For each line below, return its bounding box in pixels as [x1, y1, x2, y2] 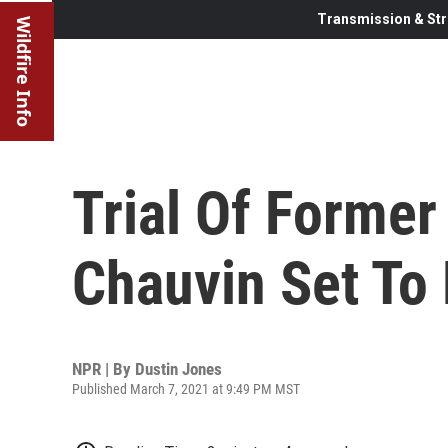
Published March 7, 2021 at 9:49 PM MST [72, 380, 300, 397]
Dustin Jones [135, 358, 222, 379]
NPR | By [72, 358, 135, 379]
